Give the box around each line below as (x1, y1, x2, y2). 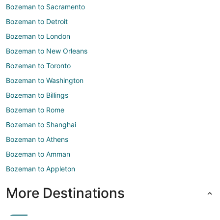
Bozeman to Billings (6, 91, 68, 100)
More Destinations (6, 185, 125, 202)
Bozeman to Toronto (6, 61, 71, 70)
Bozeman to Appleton (6, 165, 75, 173)
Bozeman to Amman (6, 150, 70, 159)
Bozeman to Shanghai (6, 120, 76, 129)
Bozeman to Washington (6, 76, 83, 85)
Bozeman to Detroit (6, 17, 68, 26)
